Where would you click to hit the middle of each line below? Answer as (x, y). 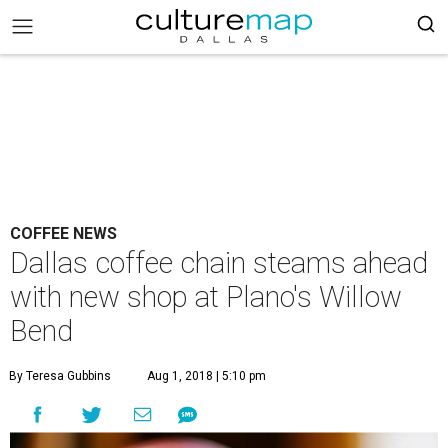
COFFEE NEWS (63, 233)
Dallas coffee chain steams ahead (219, 263)
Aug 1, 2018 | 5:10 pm (206, 376)
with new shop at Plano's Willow (206, 297)
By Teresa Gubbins (60, 376)
